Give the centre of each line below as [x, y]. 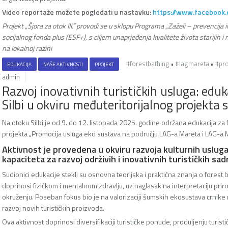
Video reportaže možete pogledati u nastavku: [77, 12]
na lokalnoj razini [27, 48]
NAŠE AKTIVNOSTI [63, 64]
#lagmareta [192, 63]
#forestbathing [148, 63]
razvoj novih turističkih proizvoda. [53, 208]
